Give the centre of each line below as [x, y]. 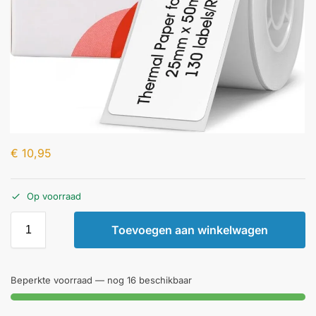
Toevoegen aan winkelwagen [190, 230]
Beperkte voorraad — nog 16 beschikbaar [101, 280]
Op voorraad [54, 196]
